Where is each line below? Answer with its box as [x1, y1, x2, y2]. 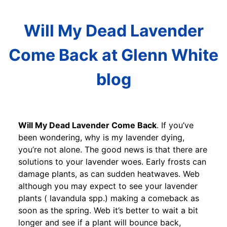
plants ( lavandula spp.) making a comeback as [18, 193, 199, 203]
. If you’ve [157, 120, 194, 130]
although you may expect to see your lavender [18, 180, 198, 191]
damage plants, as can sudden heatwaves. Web [18, 168, 200, 179]
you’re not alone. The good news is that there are [18, 144, 207, 155]
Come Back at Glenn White [9, 45, 218, 65]
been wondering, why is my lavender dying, [18, 132, 184, 142]
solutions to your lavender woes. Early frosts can [18, 156, 206, 167]
